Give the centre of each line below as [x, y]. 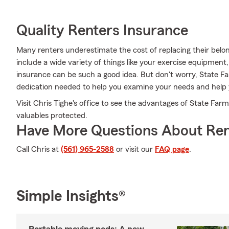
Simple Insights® [71, 196]
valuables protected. [52, 116]
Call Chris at [39, 149]
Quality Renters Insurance [102, 31]
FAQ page [172, 149]
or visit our [134, 149]
